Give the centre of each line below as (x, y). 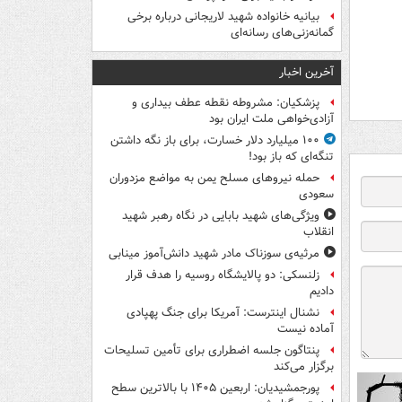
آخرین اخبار (306, 73)
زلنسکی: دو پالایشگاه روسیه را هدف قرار (223, 275)
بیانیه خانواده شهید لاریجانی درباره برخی (223, 17)
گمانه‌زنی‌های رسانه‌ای (282, 33)
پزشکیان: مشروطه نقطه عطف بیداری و (226, 103)
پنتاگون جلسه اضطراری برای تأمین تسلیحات (212, 351)
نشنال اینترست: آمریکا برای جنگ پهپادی (223, 313)
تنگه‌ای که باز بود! (291, 157)
